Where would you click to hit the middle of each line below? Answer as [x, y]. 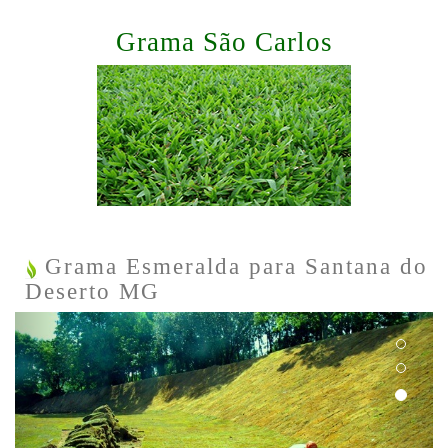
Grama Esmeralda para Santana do [232, 266]
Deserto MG [92, 291]
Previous [88, 326]
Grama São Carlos [224, 42]
